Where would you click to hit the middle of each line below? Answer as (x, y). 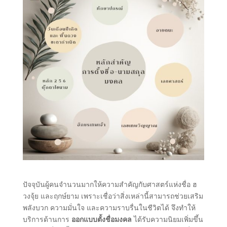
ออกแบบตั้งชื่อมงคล (101, 219)
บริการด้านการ (47, 219)
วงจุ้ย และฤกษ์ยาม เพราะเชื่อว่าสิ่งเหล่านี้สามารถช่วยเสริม (113, 196)
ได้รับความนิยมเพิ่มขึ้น (167, 219)
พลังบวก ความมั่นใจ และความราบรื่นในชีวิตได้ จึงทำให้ (109, 208)
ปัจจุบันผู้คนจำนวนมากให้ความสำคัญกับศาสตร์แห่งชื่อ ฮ (110, 184)
